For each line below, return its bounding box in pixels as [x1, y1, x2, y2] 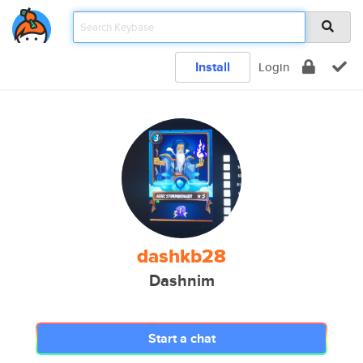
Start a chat [147, 329, 216, 348]
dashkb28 [137, 241, 226, 271]
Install [195, 58, 230, 76]
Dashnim [148, 269, 215, 293]
